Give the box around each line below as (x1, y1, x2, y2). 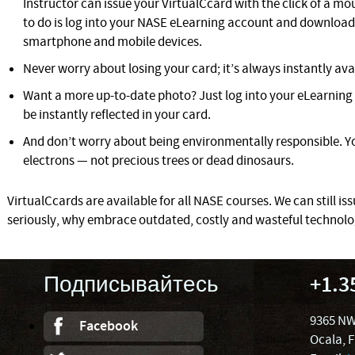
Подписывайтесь (44, 270, 219, 300)
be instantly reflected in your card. (23, 106, 211, 124)
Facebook (79, 317, 138, 336)
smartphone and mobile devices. (23, 33, 202, 51)
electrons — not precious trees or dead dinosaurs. (23, 152, 294, 170)
